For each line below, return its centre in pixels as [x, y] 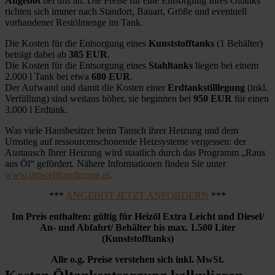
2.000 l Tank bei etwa [48, 76]
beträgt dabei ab [37, 54]
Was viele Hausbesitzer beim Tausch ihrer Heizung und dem [122, 130]
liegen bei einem [226, 65]
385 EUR [88, 54]
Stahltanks [171, 65]
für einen [252, 98]
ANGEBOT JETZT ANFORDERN [137, 195]
